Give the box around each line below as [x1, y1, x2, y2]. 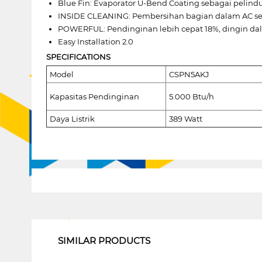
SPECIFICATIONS [46, 51, 111, 61]
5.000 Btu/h [168, 91, 214, 101]
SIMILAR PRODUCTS [57, 235, 150, 246]
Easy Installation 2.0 [57, 36, 133, 46]
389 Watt [168, 113, 202, 123]
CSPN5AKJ [168, 69, 209, 79]
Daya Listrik [49, 113, 95, 123]
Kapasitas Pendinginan [49, 91, 139, 101]
